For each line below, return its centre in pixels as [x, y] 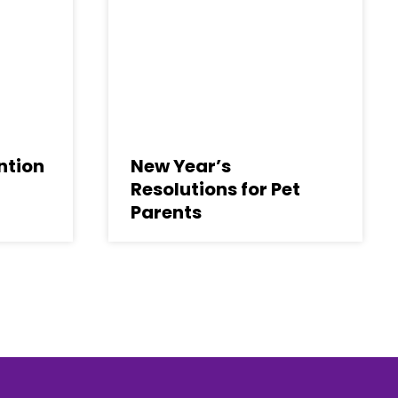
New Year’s [181, 166]
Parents [166, 212]
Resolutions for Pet [215, 189]
